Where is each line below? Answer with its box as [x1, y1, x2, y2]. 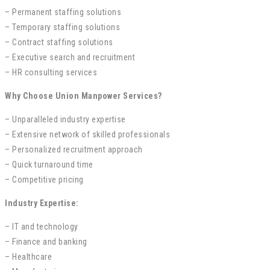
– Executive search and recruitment [5, 52, 135, 62]
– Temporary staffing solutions [5, 22, 120, 32]
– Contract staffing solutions [5, 37, 113, 47]
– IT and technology [5, 221, 78, 231]
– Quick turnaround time [5, 159, 93, 169]
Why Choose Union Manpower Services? [5, 90, 162, 101]
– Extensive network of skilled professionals [5, 129, 170, 139]
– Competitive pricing [5, 174, 84, 184]
